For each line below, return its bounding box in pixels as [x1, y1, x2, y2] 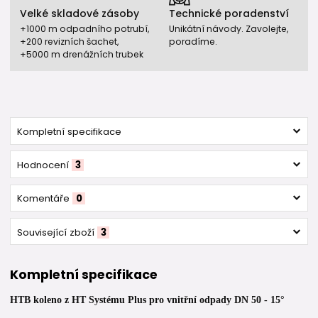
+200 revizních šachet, [20, 35, 119, 48]
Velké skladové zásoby [20, 6, 139, 21]
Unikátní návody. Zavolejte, [169, 22, 288, 35]
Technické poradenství [169, 6, 289, 21]
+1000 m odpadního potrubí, [20, 22, 149, 35]
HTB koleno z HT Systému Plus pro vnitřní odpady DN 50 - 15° [10, 295, 285, 306]
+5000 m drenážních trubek [20, 48, 143, 60]
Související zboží [16, 225, 94, 239]
